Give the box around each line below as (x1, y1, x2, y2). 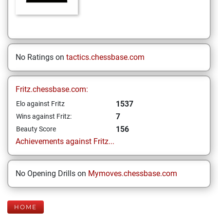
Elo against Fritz (16, 100, 65, 108)
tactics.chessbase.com (66, 53, 145, 62)
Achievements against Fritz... (16, 137, 114, 146)
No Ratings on (16, 53, 66, 62)
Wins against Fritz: (16, 112, 72, 120)
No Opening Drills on (16, 169, 88, 178)
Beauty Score (16, 125, 56, 133)
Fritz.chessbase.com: (16, 85, 88, 94)
